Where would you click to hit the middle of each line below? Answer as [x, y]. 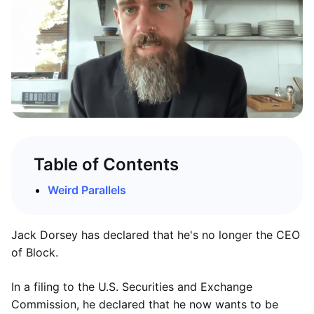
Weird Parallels [87, 190]
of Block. [35, 252]
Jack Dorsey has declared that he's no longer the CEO [156, 235]
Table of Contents [106, 164]
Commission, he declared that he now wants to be [145, 304]
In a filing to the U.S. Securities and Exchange [132, 287]
